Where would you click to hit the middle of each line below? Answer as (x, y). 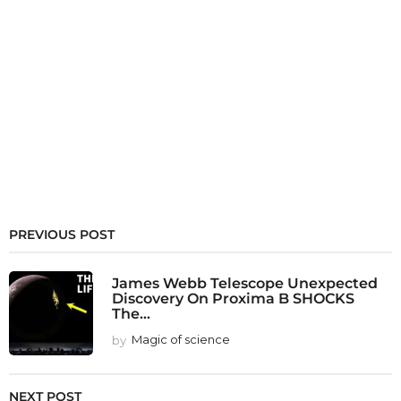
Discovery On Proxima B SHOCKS (233, 299)
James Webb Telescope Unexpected (245, 283)
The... (131, 314)
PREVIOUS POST (62, 235)
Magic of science (181, 340)
